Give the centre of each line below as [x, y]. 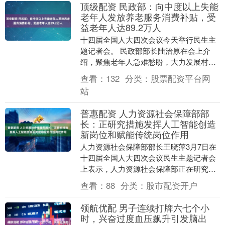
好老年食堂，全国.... [114, 83]
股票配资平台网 [180, 78]
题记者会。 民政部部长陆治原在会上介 [145, 50]
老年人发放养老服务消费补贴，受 [148, 16]
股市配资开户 [172, 185]
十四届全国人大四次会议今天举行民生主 [148, 39]
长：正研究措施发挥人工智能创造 [148, 123]
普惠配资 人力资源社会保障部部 [145, 113]
